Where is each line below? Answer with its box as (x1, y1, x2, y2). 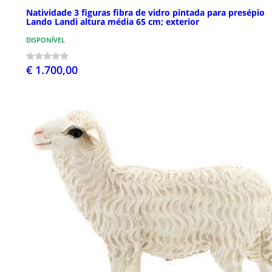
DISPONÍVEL (26, 35, 65, 44)
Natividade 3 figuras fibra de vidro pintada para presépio (26, 6, 265, 18)
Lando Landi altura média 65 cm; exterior (26, 15, 199, 27)
